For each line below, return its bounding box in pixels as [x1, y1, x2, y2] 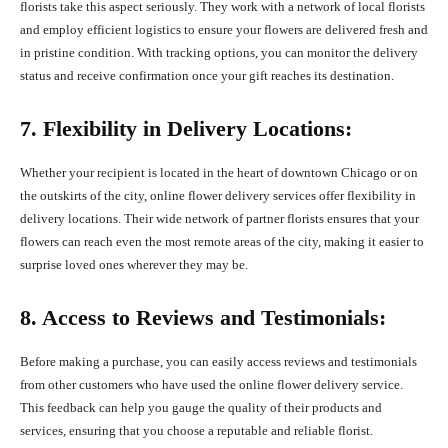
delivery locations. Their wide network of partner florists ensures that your [20, 211, 419, 227]
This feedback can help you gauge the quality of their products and [20, 400, 382, 416]
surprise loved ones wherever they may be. [20, 257, 248, 273]
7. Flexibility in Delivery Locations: [20, 116, 352, 142]
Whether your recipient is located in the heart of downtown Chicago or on [20, 165, 418, 181]
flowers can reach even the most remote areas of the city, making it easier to [20, 234, 424, 250]
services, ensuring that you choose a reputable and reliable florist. [20, 423, 373, 439]
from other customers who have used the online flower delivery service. [20, 377, 403, 393]
